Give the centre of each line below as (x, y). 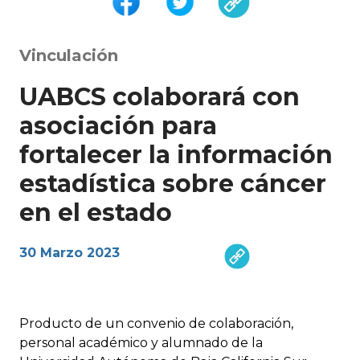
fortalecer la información (176, 154)
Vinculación (69, 55)
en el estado (96, 212)
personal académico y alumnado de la (141, 342)
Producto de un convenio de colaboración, (156, 323)
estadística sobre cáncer (173, 183)
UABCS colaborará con (160, 96)
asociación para (118, 125)
